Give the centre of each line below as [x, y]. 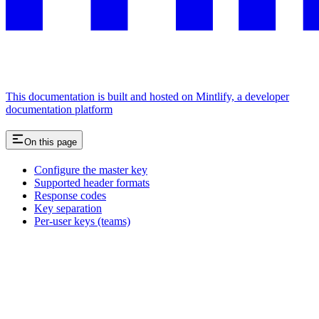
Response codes [70, 196]
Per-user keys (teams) [82, 221]
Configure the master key [91, 170]
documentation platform [59, 110]
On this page [51, 142]
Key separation [68, 209]
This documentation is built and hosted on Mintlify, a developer [147, 97]
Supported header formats [92, 183]
